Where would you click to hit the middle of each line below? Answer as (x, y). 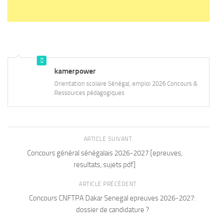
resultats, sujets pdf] (105, 164)
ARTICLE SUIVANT (108, 139)
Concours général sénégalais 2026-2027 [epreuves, (105, 153)
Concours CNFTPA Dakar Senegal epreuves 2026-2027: (112, 198)
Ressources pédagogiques (89, 93)
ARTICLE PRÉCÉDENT (108, 184)
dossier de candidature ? (112, 210)
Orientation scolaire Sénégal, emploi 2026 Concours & (126, 83)
